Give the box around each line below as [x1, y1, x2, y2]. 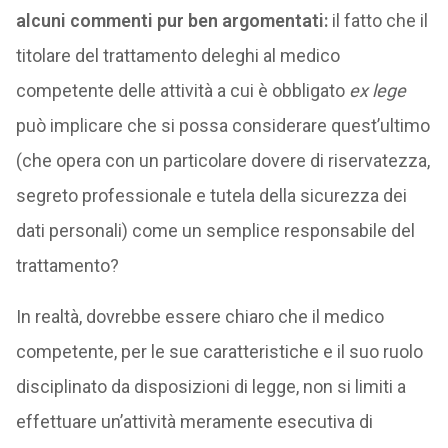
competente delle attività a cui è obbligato [15, 80, 349, 101]
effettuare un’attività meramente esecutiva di [15, 411, 373, 432]
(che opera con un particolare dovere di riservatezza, [15, 150, 430, 171]
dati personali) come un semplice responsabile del [15, 220, 415, 241]
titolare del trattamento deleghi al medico [15, 45, 340, 66]
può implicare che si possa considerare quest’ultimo [15, 115, 430, 136]
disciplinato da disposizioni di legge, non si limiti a [15, 376, 406, 397]
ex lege [348, 80, 406, 101]
